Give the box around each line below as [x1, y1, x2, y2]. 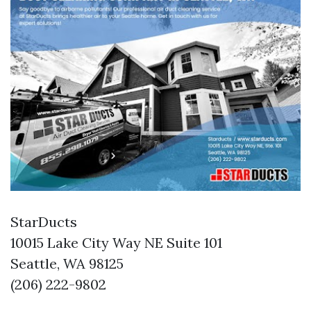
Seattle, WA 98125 [10, 255, 124, 273]
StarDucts [10, 213, 77, 231]
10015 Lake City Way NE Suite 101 [10, 234, 222, 252]
